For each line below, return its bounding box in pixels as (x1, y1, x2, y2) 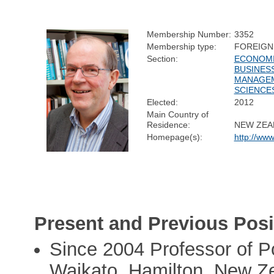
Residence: (146, 119, 190, 130)
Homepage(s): (146, 131, 202, 142)
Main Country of (146, 109, 209, 119)
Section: (146, 53, 178, 64)
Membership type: (146, 41, 217, 51)
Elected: (146, 97, 178, 107)
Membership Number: (146, 29, 231, 39)
